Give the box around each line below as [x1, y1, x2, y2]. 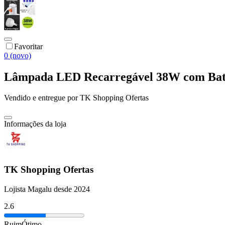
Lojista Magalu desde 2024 [4, 184, 90, 193]
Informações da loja [4, 120, 66, 129]
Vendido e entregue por [4, 93, 78, 102]
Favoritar [14, 42, 43, 51]
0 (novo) [4, 51, 31, 60]
